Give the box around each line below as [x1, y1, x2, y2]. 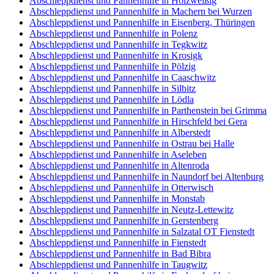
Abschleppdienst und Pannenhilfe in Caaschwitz [29, 72, 216, 83]
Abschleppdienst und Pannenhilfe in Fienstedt [29, 237, 206, 248]
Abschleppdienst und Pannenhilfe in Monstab [29, 193, 205, 204]
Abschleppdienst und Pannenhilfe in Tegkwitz [29, 39, 207, 50]
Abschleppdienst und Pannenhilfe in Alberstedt [29, 127, 210, 138]
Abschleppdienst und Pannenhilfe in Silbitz [29, 83, 196, 94]
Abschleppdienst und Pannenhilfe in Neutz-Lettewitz [29, 204, 234, 215]
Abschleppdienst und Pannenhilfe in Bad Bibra [29, 248, 211, 259]
